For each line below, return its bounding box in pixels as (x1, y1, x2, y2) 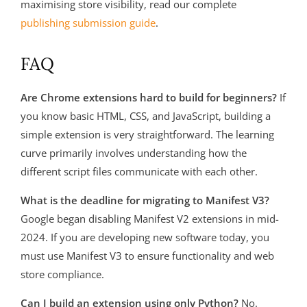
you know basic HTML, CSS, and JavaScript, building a (21, 109, 271, 123)
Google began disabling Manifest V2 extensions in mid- (21, 212, 279, 226)
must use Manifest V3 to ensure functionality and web (21, 249, 274, 263)
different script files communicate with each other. (21, 164, 258, 179)
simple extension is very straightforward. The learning (21, 127, 274, 142)
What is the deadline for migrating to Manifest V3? (21, 193, 269, 208)
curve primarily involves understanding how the (21, 146, 247, 160)
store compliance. (21, 267, 104, 282)
